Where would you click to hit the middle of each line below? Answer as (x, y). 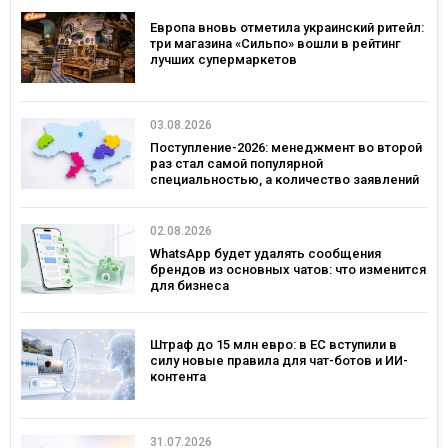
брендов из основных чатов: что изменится (288, 269)
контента (178, 377)
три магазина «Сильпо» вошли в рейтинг (275, 44)
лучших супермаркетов (223, 60)
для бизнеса (189, 285)
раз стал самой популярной (236, 163)
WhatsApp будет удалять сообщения (265, 253)
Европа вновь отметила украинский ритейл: (287, 28)
